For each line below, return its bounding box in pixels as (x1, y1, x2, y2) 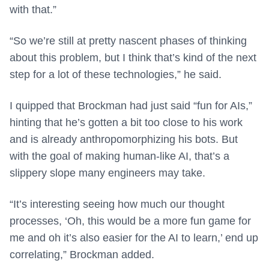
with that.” (10, 4, 56, 16)
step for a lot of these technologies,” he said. (10, 68, 222, 81)
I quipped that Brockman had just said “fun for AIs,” (10, 100, 252, 112)
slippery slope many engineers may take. (10, 167, 205, 180)
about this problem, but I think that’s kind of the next (10, 52, 256, 64)
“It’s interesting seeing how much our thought (10, 198, 225, 211)
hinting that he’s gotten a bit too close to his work (10, 116, 243, 129)
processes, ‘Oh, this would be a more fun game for (10, 215, 251, 228)
